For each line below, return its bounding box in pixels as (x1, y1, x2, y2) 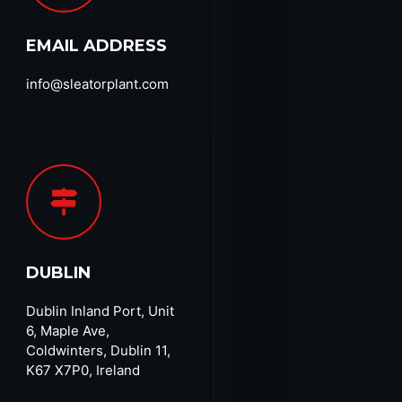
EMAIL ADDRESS (26, 35, 167, 56)
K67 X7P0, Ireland (26, 361, 140, 379)
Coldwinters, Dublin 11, (26, 341, 170, 359)
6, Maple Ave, (26, 321, 109, 339)
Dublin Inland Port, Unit (26, 301, 174, 319)
